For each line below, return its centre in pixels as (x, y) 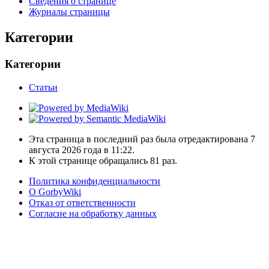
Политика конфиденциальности (95, 181)
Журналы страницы (69, 12)
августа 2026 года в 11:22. (82, 150)
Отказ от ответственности (82, 202)
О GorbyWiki (55, 192)
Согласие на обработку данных (93, 213)
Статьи (43, 87)
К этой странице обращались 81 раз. (103, 160)
